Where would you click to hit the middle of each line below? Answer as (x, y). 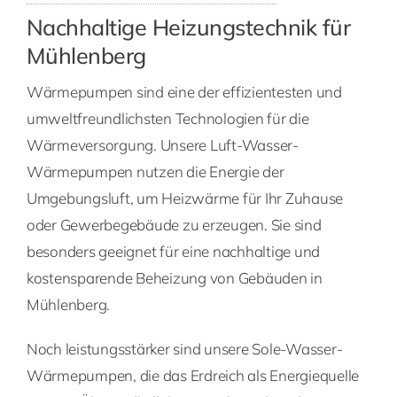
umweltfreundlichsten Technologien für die (167, 119)
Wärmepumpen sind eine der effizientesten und (184, 92)
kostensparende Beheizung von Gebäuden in (174, 278)
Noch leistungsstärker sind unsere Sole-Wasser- (184, 349)
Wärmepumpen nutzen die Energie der (155, 172)
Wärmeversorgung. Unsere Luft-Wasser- (162, 145)
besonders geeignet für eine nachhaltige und (173, 252)
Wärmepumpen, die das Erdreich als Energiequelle (192, 376)
